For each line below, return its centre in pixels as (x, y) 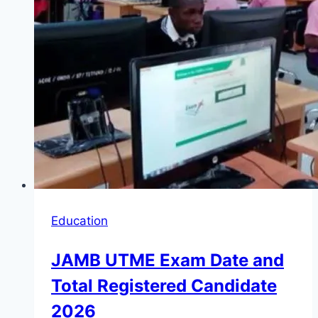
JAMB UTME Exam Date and (168, 261)
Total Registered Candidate (164, 286)
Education (79, 221)
